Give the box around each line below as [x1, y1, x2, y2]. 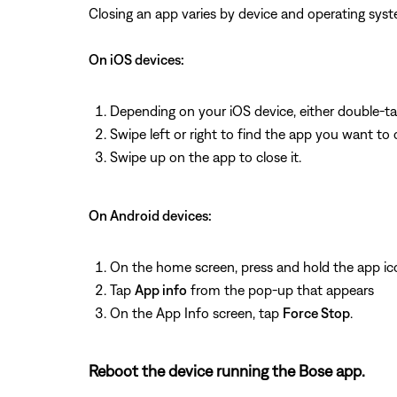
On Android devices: [89, 206, 212, 223]
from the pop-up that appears [187, 281, 374, 298]
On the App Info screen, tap [110, 304, 283, 321]
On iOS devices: [89, 51, 184, 67]
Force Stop [283, 304, 350, 321]
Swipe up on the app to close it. [110, 148, 301, 165]
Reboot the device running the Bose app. [89, 361, 365, 380]
